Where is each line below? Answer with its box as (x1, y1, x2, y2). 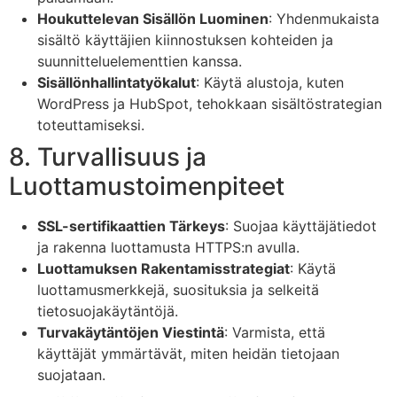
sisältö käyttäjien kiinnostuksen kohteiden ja (37, 30, 333, 49)
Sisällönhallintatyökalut (37, 73, 196, 91)
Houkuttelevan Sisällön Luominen (37, 9, 269, 27)
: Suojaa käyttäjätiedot (225, 216, 377, 235)
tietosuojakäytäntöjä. (37, 301, 178, 320)
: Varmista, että (224, 323, 325, 341)
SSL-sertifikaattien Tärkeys (37, 216, 225, 235)
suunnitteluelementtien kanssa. (37, 51, 242, 70)
